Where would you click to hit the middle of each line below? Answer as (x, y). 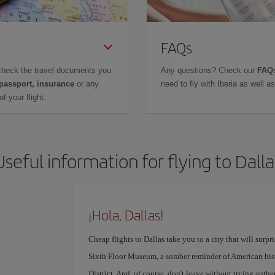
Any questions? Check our (209, 70)
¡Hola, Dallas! (126, 215)
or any (87, 84)
